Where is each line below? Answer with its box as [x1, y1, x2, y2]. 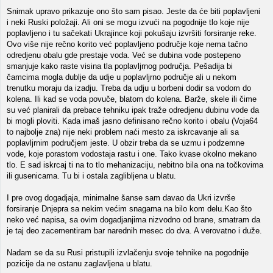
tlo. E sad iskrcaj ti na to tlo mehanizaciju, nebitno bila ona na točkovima [7, 160, 263, 169]
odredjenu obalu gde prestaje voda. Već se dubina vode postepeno [7, 51, 241, 60]
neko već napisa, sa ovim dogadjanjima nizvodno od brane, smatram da [7, 215, 260, 224]
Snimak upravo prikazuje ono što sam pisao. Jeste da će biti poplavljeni [7, 7, 260, 16]
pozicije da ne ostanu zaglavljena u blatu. [7, 259, 152, 268]
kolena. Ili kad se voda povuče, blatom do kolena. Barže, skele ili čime [7, 94, 257, 104]
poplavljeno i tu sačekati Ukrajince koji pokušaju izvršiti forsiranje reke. [7, 29, 257, 38]
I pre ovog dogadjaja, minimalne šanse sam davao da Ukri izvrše [7, 193, 235, 202]
